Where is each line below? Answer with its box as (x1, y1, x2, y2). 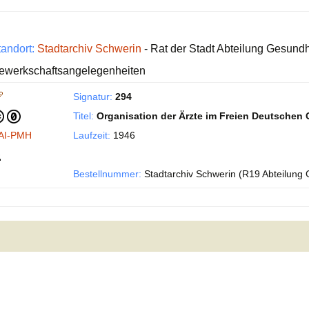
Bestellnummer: (73, 168, 141, 179)
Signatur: (73, 91, 112, 102)
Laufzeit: (73, 130, 110, 141)
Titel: (73, 110, 94, 121)
